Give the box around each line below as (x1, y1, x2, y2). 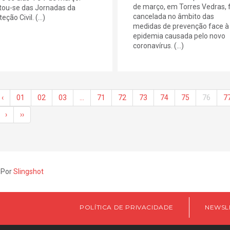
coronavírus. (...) (132, 41, 184, 50)
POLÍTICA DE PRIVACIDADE (80, 203, 174, 211)
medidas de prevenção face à (132, 22, 229, 30)
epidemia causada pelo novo (132, 31, 225, 40)
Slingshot (13, 167, 44, 176)
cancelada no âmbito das (132, 12, 214, 21)
